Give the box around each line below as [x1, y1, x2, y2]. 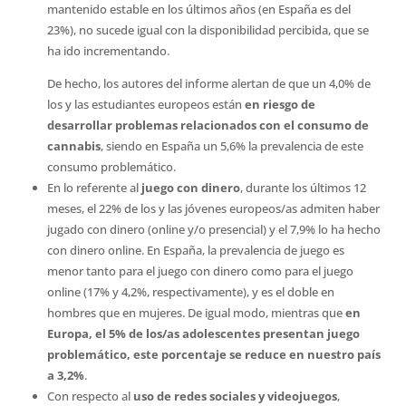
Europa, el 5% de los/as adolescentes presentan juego [46, 325, 360, 342]
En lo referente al [46, 179, 141, 196]
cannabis [46, 138, 101, 154]
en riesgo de [244, 96, 315, 112]
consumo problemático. [46, 159, 176, 175]
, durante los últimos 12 [239, 179, 366, 196]
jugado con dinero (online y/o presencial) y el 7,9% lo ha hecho [46, 221, 381, 237]
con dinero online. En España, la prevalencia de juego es [46, 242, 344, 258]
